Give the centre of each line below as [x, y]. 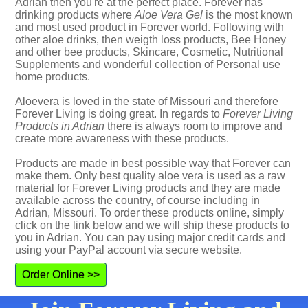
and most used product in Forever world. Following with [150, 27]
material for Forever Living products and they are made [148, 188]
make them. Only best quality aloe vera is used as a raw [150, 176]
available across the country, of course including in [137, 200]
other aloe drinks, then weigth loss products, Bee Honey [151, 40]
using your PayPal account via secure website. [129, 250]
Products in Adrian [60, 126]
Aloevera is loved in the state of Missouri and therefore [147, 101]
